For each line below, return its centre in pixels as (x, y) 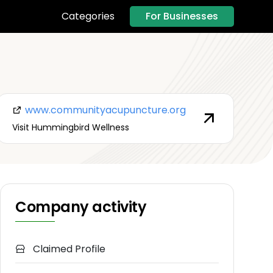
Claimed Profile (68, 249)
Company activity (81, 207)
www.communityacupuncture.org (104, 110)
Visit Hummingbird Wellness (70, 127)
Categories (88, 16)
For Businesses (182, 16)
